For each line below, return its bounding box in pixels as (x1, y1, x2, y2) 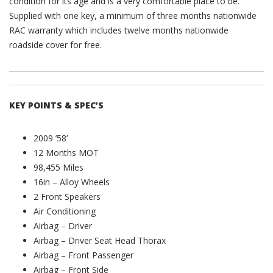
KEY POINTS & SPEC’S (9, 99, 104, 111)
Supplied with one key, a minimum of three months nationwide (9, 9, 257, 21)
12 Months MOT (34, 146, 99, 158)
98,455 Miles (34, 161, 83, 173)
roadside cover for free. (9, 38, 102, 51)
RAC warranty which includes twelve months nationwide (9, 24, 229, 36)
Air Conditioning (34, 205, 96, 217)
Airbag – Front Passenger (34, 249, 133, 261)
